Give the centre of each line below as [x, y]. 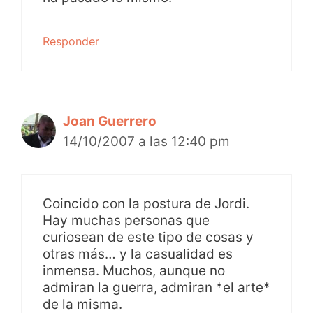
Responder [71, 42]
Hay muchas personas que [126, 220]
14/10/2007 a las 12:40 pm [146, 142]
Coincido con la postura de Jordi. [146, 203]
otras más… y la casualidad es [138, 254]
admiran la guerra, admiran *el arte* [156, 287]
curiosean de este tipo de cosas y [148, 237]
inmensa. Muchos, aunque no [134, 270]
